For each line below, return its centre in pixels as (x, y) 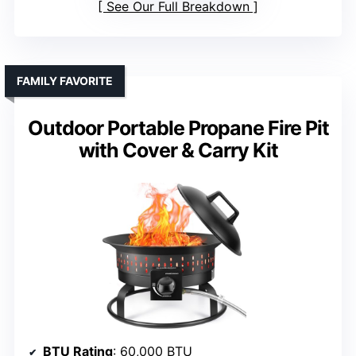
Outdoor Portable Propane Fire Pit (178, 128)
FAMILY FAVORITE (65, 80)
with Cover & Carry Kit (178, 150)
